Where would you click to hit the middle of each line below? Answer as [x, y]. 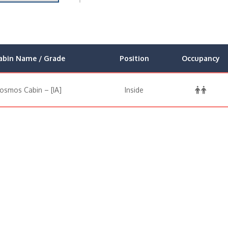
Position [134, 58]
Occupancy [201, 58]
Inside [134, 90]
